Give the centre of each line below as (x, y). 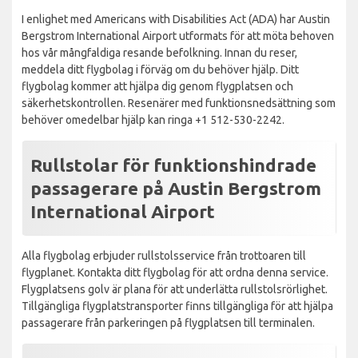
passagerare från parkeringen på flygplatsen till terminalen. (168, 322)
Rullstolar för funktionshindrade (173, 165)
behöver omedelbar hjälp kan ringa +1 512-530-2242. (153, 119)
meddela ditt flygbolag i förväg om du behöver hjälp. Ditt (160, 69)
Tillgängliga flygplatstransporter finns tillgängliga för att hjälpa (177, 306)
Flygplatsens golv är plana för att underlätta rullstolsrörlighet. (175, 289)
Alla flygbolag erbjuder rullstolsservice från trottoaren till (164, 255)
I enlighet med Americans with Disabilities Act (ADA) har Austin (176, 19)
